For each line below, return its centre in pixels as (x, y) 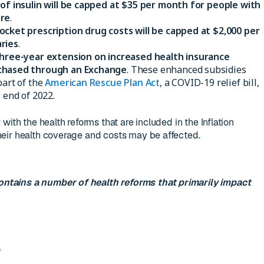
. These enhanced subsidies (187, 70)
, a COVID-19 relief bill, (209, 82)
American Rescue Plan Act (103, 82)
